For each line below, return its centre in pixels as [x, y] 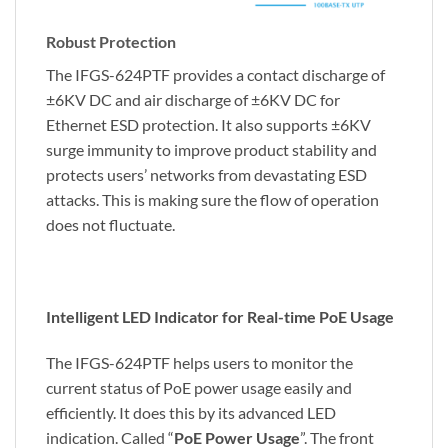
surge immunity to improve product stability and [211, 150]
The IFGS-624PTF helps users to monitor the [199, 362]
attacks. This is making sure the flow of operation [212, 200]
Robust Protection [111, 42]
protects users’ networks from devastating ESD [206, 175]
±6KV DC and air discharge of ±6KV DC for [193, 100]
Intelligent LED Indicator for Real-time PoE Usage [220, 317]
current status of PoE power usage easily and [199, 387]
